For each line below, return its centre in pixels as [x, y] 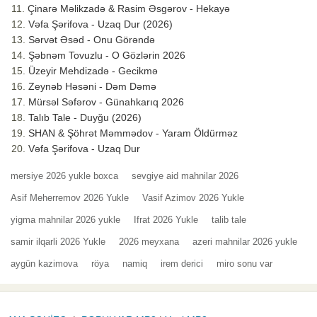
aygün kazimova [44, 264]
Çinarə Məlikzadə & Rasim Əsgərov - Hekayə [129, 9]
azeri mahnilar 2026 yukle [245, 242]
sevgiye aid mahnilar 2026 [185, 176]
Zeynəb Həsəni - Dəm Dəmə [92, 87]
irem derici [182, 264]
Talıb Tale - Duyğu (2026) [85, 118]
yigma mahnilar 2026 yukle [65, 220]
